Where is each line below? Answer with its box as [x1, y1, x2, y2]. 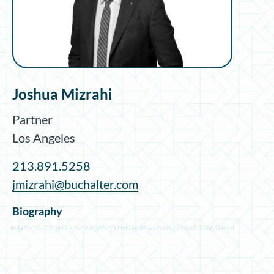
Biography [12, 204, 62, 218]
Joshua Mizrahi [12, 84, 113, 103]
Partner [12, 111, 53, 127]
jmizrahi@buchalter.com [12, 176, 138, 191]
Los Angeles [12, 130, 75, 145]
